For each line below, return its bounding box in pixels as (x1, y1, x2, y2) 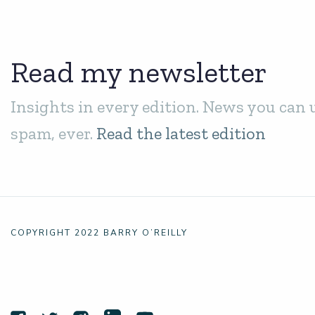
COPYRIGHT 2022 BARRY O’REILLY (11, 227, 188, 239)
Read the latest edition (96, 123, 266, 144)
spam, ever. (11, 123, 96, 144)
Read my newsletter (11, 54, 267, 91)
